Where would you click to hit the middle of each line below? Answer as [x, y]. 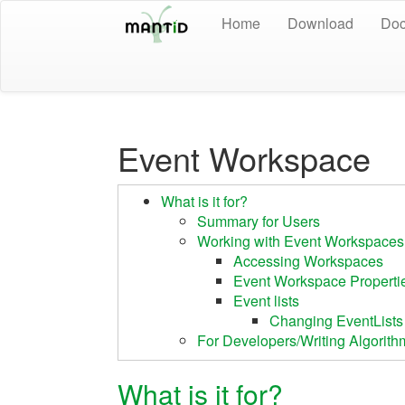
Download [320, 23]
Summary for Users [259, 221]
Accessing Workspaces [308, 261]
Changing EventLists [336, 320]
